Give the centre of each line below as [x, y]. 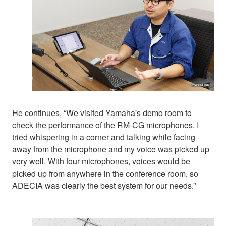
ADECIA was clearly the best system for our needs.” [104, 185]
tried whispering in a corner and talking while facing [104, 137]
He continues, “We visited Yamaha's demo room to [102, 112]
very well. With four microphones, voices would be [101, 161]
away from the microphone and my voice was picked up [111, 149]
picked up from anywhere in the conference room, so [105, 173]
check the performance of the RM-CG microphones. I [105, 125]
